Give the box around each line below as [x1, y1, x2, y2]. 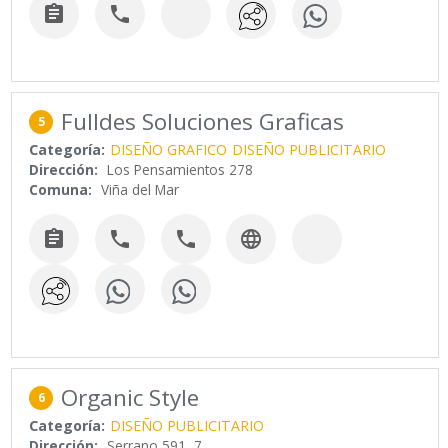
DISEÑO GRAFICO [110, 140, 228, 160]
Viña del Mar [101, 180, 180, 200]
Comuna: [29, 180, 93, 200]
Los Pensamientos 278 [107, 160, 254, 180]
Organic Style [61, 381, 200, 413]
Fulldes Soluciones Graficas [61, 106, 345, 138]
